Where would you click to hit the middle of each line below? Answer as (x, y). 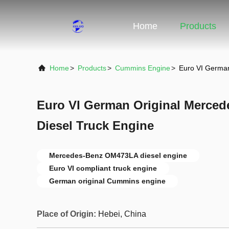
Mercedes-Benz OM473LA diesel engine (118, 155)
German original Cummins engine (107, 181)
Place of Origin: (66, 214)
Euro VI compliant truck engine (103, 168)
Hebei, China (122, 214)
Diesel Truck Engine (95, 125)
